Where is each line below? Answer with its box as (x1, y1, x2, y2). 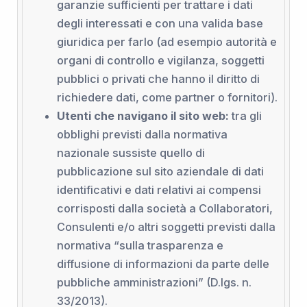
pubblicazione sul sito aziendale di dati (56, 164, 264, 179)
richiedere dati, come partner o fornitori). (56, 90, 278, 105)
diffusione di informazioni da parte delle (56, 257, 269, 271)
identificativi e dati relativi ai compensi (56, 183, 261, 197)
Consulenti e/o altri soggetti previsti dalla (56, 220, 275, 234)
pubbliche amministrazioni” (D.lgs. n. (56, 275, 251, 290)
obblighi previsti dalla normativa (56, 127, 228, 142)
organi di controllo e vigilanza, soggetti (56, 53, 265, 68)
